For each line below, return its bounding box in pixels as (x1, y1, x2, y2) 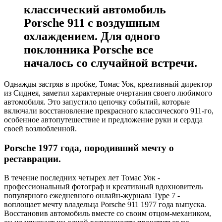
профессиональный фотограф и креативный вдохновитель (4, 182, 203, 191)
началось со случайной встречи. (24, 56, 197, 69)
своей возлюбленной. (4, 124, 77, 133)
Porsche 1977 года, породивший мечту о (4, 142, 174, 153)
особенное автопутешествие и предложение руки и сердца (4, 115, 203, 124)
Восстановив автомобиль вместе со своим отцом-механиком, (4, 209, 211, 218)
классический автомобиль (24, 2, 166, 16)
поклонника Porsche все (24, 43, 154, 56)
